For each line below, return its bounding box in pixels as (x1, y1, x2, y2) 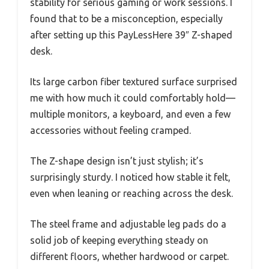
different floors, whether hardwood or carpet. (30, 251, 229, 262)
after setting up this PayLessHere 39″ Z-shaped (30, 29, 232, 41)
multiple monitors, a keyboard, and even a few (30, 109, 231, 120)
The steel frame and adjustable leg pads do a (30, 219, 226, 230)
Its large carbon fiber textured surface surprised (30, 76, 237, 88)
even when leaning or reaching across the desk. (30, 188, 233, 199)
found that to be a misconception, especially (30, 13, 223, 25)
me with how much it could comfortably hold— (30, 92, 235, 104)
